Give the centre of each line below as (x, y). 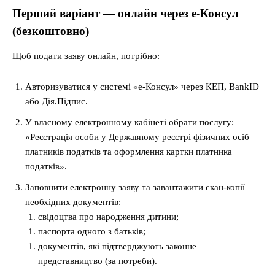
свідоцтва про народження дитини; (108, 217)
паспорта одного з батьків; (92, 232)
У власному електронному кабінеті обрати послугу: (130, 122)
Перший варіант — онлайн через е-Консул (126, 14)
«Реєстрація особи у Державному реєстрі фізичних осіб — (143, 137)
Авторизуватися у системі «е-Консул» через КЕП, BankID (142, 87)
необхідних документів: (73, 202)
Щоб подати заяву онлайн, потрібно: (86, 56)
